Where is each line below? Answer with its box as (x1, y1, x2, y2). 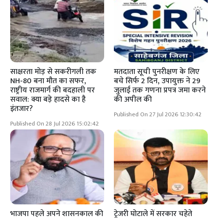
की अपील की (114, 93, 152, 107)
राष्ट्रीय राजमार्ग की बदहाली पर (10, 84, 95, 97)
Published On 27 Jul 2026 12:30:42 (114, 109, 201, 120)
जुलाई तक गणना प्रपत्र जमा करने (114, 84, 206, 97)
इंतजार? (10, 102, 33, 116)
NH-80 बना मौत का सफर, (10, 74, 87, 88)
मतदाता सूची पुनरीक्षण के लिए (114, 65, 200, 79)
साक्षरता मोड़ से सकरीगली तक (10, 65, 97, 79)
